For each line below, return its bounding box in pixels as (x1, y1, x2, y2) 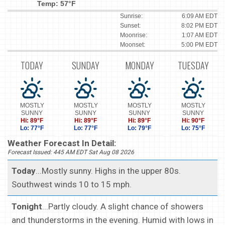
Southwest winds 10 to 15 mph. (12, 179, 132, 190)
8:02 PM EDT (181, 22, 217, 30)
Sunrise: (120, 13, 143, 20)
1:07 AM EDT (182, 32, 217, 39)
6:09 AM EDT (182, 13, 217, 20)
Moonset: (120, 41, 145, 49)
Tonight (12, 201, 42, 212)
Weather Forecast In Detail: (8, 138, 116, 149)
